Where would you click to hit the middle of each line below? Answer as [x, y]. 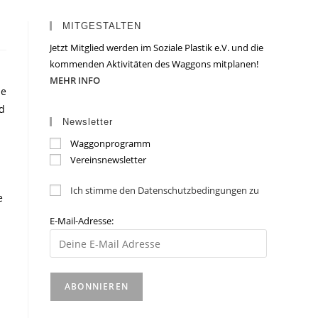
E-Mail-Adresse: [82, 221]
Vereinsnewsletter [108, 160]
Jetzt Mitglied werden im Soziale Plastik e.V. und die [157, 48]
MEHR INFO [75, 80]
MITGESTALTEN [102, 26]
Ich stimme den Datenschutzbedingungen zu [165, 190]
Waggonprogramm [110, 143]
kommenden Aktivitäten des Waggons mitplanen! [154, 64]
